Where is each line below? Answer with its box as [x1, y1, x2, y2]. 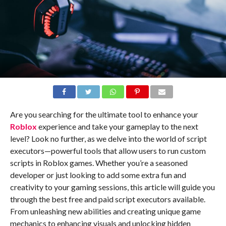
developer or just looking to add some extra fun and [10, 169, 186, 180]
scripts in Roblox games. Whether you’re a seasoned [10, 157, 188, 167]
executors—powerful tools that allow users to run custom [10, 145, 206, 155]
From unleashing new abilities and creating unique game [10, 206, 201, 216]
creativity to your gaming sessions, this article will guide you [10, 182, 215, 192]
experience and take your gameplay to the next [38, 121, 198, 131]
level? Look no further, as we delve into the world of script [10, 133, 207, 143]
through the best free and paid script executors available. [10, 194, 205, 204]
